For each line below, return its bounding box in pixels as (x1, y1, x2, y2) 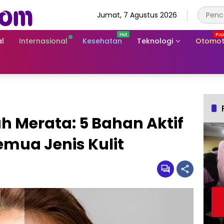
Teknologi (137, 35, 173, 46)
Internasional (19, 35, 67, 46)
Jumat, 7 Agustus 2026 (97, 9, 177, 20)
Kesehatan (82, 35, 122, 46)
